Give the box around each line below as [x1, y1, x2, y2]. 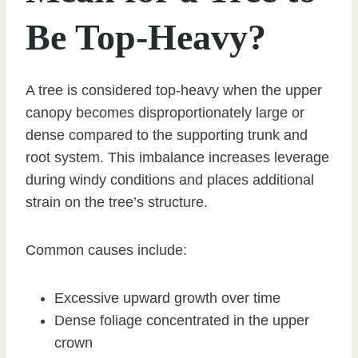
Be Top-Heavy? [26, 16, 266, 58]
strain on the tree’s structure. [26, 193, 208, 210]
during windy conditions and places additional [26, 171, 314, 188]
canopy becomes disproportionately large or [26, 104, 304, 121]
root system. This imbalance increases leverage [26, 149, 329, 165]
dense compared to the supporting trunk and [26, 126, 308, 143]
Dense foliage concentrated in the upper [54, 312, 309, 328]
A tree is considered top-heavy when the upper [26, 82, 322, 98]
